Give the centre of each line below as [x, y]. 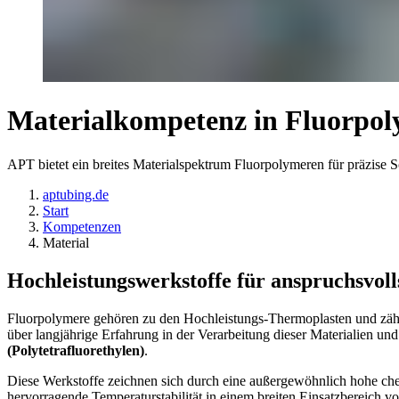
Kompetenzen [82, 226]
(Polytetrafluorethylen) [76, 350]
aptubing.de [76, 194]
